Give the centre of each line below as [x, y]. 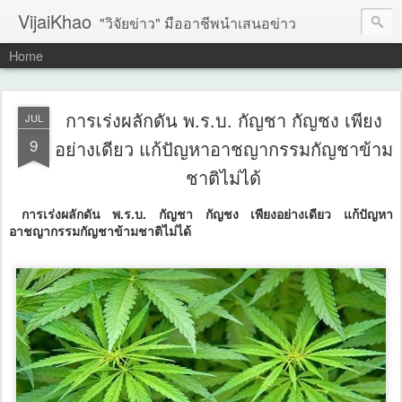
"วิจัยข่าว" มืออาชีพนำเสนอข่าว [198, 23]
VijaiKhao [55, 21]
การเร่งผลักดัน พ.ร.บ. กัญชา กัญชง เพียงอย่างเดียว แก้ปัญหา [207, 214]
